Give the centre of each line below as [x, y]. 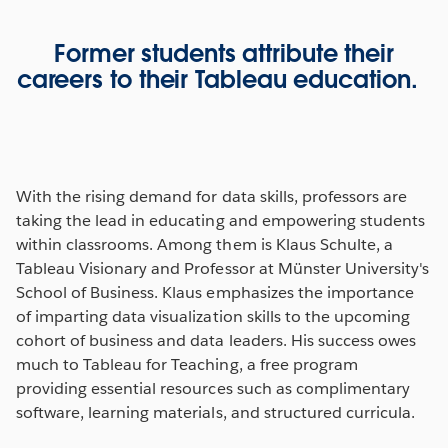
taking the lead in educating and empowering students [220, 220]
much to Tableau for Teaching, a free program [187, 364]
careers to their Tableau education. [224, 79]
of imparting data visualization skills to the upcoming [213, 316]
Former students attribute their [224, 53]
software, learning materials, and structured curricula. [216, 412]
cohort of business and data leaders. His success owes [216, 340]
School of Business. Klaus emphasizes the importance [215, 292]
